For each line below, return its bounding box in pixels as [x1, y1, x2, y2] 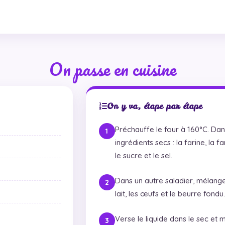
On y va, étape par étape [106, 100, 202, 111]
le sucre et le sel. [115, 150, 172, 160]
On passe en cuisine [49, 54, 176, 83]
